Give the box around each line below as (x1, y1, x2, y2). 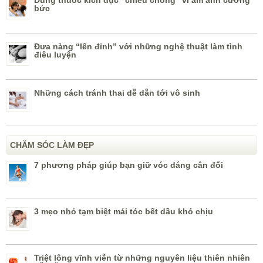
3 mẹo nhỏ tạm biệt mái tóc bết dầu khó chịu (34, 207, 213, 217)
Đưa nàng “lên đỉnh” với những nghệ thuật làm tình (34, 42, 242, 52)
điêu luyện (34, 50, 76, 60)
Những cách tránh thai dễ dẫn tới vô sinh (34, 88, 200, 98)
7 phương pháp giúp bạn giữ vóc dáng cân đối (34, 160, 223, 170)
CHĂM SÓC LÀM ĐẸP (10, 140, 94, 150)
